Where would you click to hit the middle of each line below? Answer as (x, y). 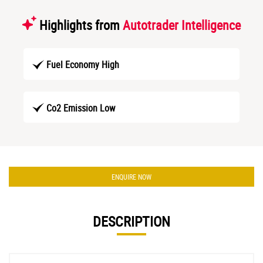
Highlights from (80, 25)
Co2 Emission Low (81, 108)
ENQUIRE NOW (131, 177)
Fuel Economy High (83, 64)
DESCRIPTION (131, 222)
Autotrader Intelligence (182, 25)
